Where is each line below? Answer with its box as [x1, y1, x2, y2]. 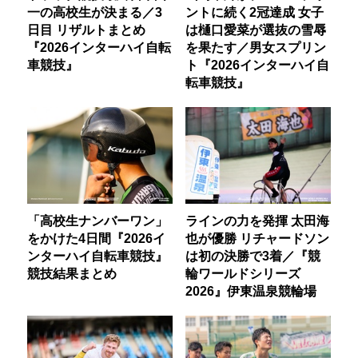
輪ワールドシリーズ [185, 266, 300, 281]
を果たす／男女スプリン [185, 40, 326, 55]
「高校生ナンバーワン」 [27, 213, 169, 229]
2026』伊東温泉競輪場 [185, 284, 316, 299]
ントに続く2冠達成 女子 [185, 5, 324, 20]
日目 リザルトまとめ [27, 22, 146, 38]
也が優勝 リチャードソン [185, 231, 329, 246]
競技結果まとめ [27, 266, 117, 281]
